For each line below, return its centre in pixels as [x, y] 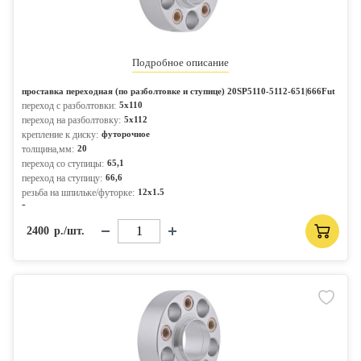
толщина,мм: [48, 149]
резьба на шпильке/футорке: [78, 193]
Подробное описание [180, 62]
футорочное [126, 134]
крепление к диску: [60, 135]
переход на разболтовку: [71, 120]
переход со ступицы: [63, 164]
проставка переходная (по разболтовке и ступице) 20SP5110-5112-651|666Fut [178, 91]
